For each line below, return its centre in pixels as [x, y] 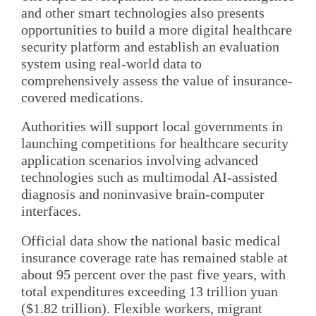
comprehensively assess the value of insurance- [157, 80]
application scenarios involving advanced [140, 160]
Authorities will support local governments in [152, 127]
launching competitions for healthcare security [155, 144]
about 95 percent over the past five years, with [153, 274]
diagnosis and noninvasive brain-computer [143, 194]
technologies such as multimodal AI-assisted [149, 177]
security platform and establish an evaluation [150, 47]
